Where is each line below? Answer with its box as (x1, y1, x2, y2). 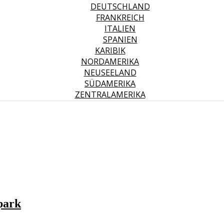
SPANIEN (102, 34, 137, 45)
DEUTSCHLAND (90, 1, 150, 12)
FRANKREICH (95, 12, 144, 23)
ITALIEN (104, 23, 135, 34)
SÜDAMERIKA (84, 78, 135, 89)
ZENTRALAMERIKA (74, 89, 145, 100)
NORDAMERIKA (81, 56, 139, 67)
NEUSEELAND (83, 67, 136, 78)
